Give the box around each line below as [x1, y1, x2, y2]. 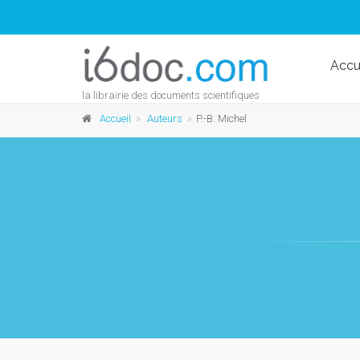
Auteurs [147, 112, 182, 125]
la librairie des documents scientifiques [82, 89, 260, 101]
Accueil [100, 112, 131, 125]
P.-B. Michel [196, 112, 247, 125]
